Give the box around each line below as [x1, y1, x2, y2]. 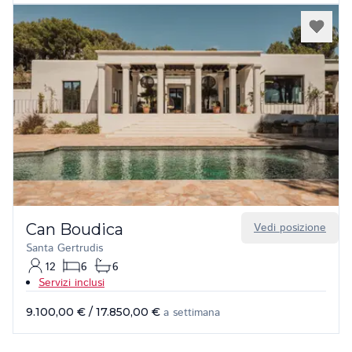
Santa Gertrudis [26, 240, 103, 256]
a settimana [163, 305, 220, 321]
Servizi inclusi [38, 275, 104, 291]
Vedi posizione [254, 220, 326, 236]
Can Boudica [26, 220, 123, 239]
